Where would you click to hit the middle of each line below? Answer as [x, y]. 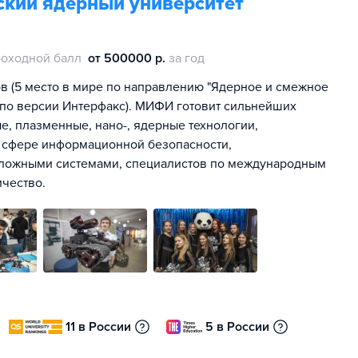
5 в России [238, 327]
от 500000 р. [127, 58]
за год [187, 58]
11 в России [99, 327]
